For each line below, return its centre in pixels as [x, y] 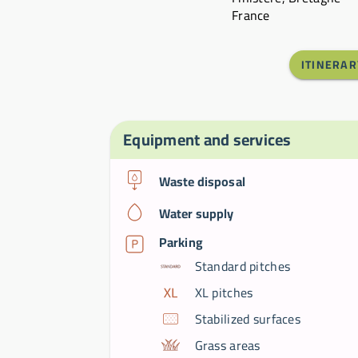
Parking [181, 242]
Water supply [196, 213]
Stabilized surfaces [248, 318]
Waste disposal [202, 181]
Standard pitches [243, 267]
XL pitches [224, 293]
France [251, 15]
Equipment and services [207, 139]
